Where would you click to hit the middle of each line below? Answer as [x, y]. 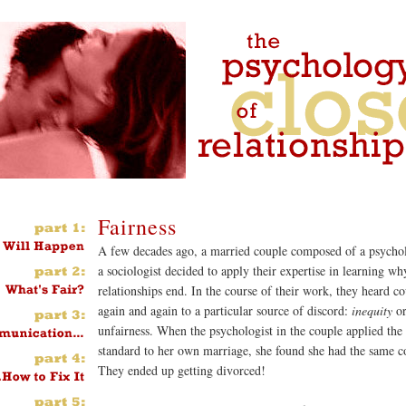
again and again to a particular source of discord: [225, 310]
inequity [372, 310]
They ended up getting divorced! [182, 370]
